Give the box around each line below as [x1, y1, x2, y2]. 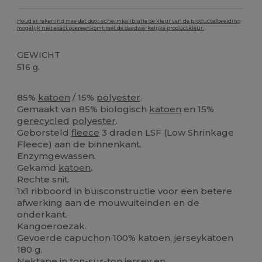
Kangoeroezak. [17, 220, 87, 232]
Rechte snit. [17, 173, 70, 185]
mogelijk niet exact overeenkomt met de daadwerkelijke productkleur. [17, 25, 205, 31]
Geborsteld [17, 126, 72, 138]
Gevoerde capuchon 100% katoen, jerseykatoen [17, 232, 234, 243]
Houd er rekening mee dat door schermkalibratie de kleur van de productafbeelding [17, 18, 242, 24]
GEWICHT [17, 49, 61, 60]
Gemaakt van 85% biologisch [17, 103, 150, 115]
